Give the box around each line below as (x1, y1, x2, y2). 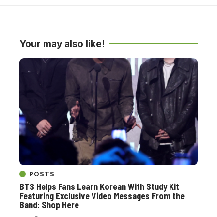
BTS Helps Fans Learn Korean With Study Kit (19, 181, 179, 192)
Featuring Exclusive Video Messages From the (19, 190, 185, 201)
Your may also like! (19, 38, 105, 49)
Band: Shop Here (19, 199, 79, 210)
